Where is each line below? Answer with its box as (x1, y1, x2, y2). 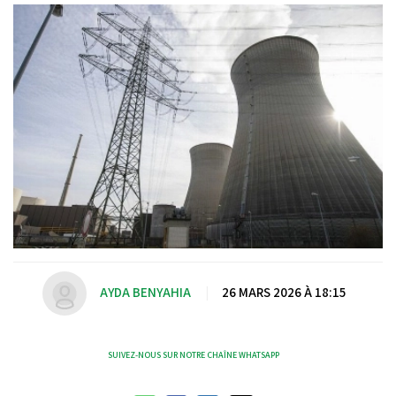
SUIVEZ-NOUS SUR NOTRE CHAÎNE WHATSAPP (108, 348, 279, 361)
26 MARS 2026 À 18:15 (221, 284, 346, 301)
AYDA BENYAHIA (99, 284, 191, 301)
